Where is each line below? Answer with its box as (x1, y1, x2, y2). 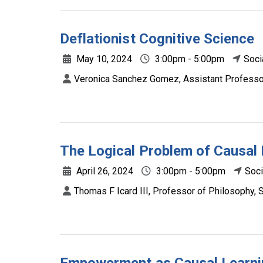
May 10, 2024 (74, 53, 132, 65)
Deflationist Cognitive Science (60, 31, 255, 47)
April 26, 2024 (74, 166, 133, 177)
